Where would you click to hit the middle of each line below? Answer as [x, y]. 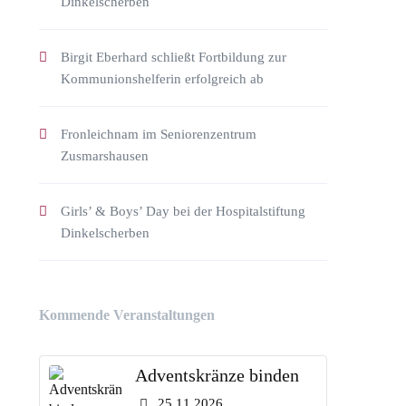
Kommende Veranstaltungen [126, 315]
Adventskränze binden [217, 375]
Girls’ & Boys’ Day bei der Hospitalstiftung [183, 211]
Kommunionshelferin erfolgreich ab [162, 79]
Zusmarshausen [104, 156]
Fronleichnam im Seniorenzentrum [158, 134]
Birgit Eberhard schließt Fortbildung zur [173, 57]
